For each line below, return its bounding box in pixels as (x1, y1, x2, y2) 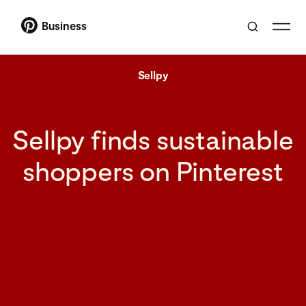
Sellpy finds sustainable (12, 123, 294, 156)
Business (42, 19, 87, 33)
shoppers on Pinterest (23, 154, 283, 188)
